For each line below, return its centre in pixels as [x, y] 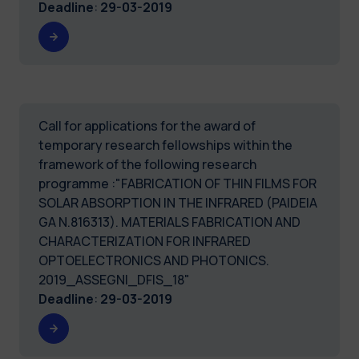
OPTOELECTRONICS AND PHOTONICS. [154, 260]
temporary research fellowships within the [165, 145]
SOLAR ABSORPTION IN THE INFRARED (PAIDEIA [178, 202]
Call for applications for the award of [147, 125]
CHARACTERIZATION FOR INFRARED [145, 241]
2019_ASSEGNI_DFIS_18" [114, 279]
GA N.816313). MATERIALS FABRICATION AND [169, 222]
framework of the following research [147, 164]
